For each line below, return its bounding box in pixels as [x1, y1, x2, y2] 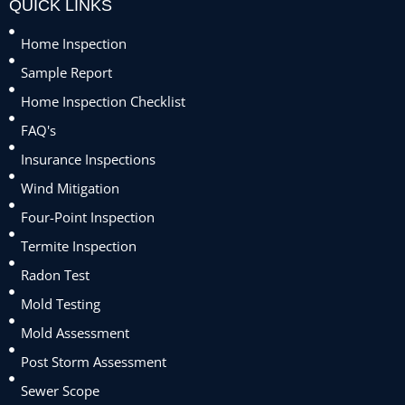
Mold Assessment [20, 324, 129, 343]
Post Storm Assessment [20, 353, 166, 372]
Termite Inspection [20, 237, 137, 256]
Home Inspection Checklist [20, 92, 185, 111]
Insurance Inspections [20, 150, 155, 169]
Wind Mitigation [20, 179, 119, 198]
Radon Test [20, 266, 89, 285]
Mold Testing [20, 295, 100, 314]
